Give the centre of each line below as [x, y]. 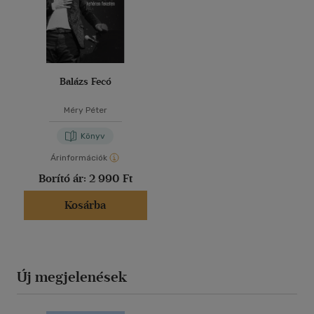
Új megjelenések [72, 277]
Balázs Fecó [85, 82]
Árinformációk [79, 158]
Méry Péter [85, 110]
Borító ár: [63, 179]
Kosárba [85, 205]
